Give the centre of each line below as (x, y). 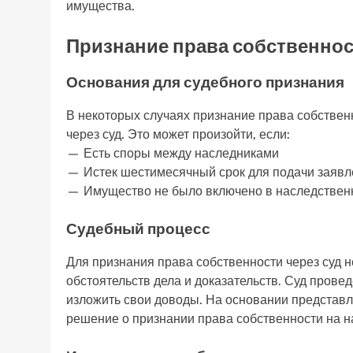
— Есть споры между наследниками (173, 153)
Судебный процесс (138, 228)
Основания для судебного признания (205, 82)
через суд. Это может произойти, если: (178, 134)
